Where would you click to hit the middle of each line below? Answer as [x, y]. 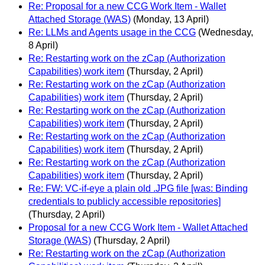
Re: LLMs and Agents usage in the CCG [112, 33]
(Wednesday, [226, 33]
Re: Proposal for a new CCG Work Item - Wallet [127, 7]
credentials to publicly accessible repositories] [125, 202]
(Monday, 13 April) [171, 20]
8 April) [43, 46]
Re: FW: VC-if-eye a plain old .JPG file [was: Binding [138, 189]
